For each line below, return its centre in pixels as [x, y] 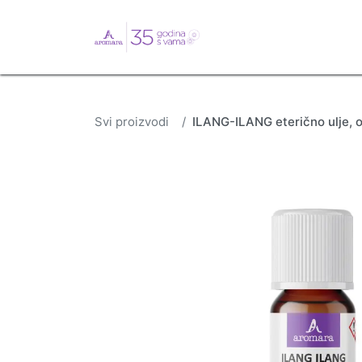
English [246, 36]
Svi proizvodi [132, 121]
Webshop [307, 36]
